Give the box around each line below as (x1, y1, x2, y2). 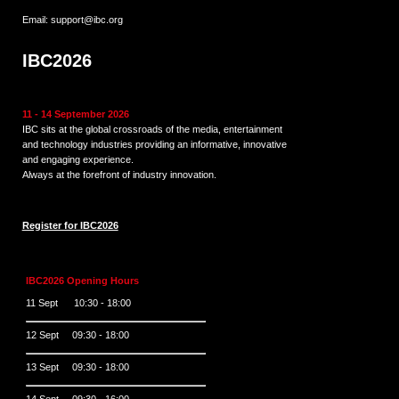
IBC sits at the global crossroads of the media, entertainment (21, 124, 282, 135)
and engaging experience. (21, 154, 134, 166)
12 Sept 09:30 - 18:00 (25, 330, 129, 341)
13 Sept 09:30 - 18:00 (25, 362, 129, 373)
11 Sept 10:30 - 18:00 (25, 297, 131, 308)
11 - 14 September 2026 (21, 109, 129, 120)
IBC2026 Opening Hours (25, 274, 139, 286)
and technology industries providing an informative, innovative (21, 139, 287, 151)
